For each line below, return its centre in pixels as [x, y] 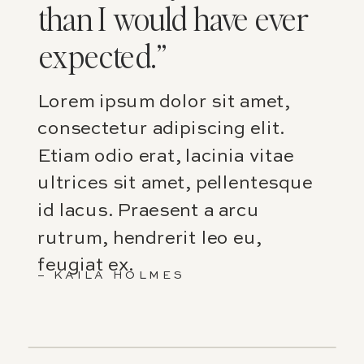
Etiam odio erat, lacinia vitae [166, 157]
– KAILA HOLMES [112, 275]
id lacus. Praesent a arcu [149, 212]
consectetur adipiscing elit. [161, 130]
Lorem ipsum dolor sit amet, [164, 102]
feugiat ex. [85, 266]
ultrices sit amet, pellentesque [175, 184]
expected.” [103, 56]
